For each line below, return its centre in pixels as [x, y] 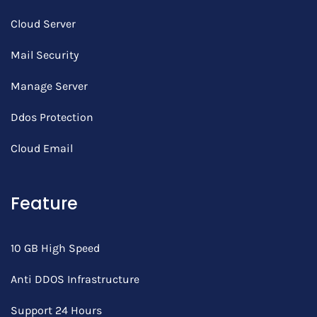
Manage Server [49, 86]
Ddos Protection [52, 117]
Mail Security [45, 55]
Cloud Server [43, 24]
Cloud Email [42, 148]
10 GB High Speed [55, 248]
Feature [44, 203]
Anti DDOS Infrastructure [75, 279]
